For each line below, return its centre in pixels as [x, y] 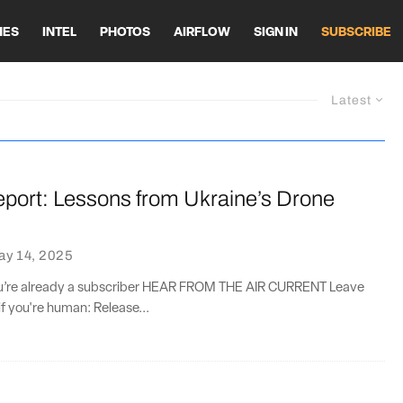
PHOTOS [125, 32]
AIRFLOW [202, 32]
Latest [351, 100]
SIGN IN [276, 32]
